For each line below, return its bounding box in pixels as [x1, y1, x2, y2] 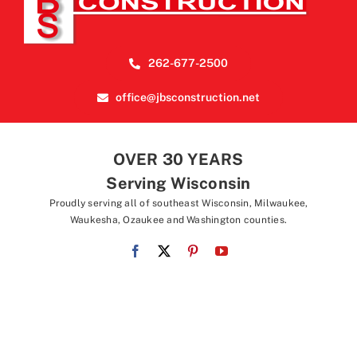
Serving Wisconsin [106, 174, 251, 194]
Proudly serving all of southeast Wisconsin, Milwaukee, [49, 198, 308, 210]
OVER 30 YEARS [113, 150, 244, 170]
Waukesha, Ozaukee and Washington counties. [69, 214, 288, 226]
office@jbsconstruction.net [116, 91, 261, 104]
